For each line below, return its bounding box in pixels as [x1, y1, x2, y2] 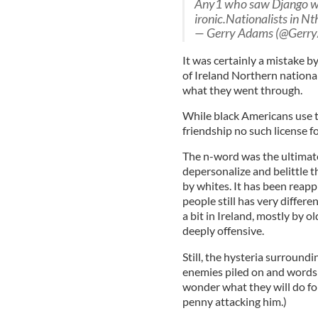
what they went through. [182, 82, 302, 97]
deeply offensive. [182, 223, 264, 237]
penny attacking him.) [182, 294, 287, 308]
